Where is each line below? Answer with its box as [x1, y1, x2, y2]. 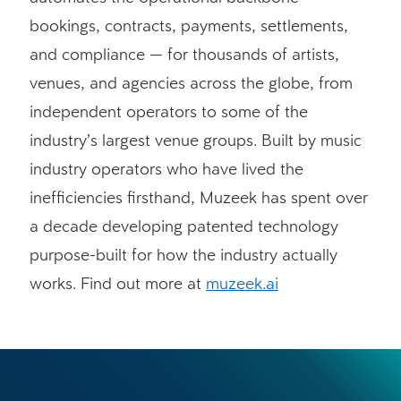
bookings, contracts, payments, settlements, [30, 13, 349, 36]
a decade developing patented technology [30, 214, 339, 236]
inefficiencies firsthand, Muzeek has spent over [30, 185, 369, 208]
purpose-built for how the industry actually [30, 243, 338, 265]
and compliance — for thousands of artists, [30, 42, 340, 64]
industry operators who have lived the [30, 157, 304, 179]
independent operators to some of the [30, 99, 309, 122]
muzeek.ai [206, 271, 279, 294]
